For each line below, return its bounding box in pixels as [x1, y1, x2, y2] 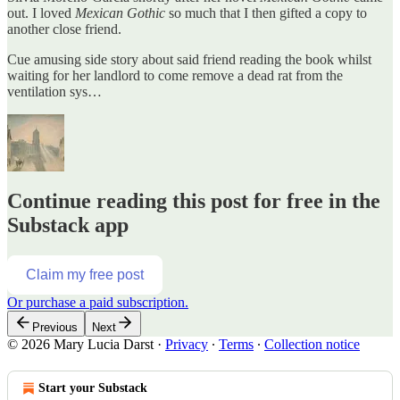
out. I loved [7, 4, 75, 21]
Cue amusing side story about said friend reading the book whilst [7, 51, 371, 67]
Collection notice [264, 336, 360, 352]
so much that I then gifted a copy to [165, 4, 367, 21]
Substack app [7, 212, 129, 237]
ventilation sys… [7, 83, 102, 99]
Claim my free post [26, 266, 144, 282]
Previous [32, 320, 78, 334]
